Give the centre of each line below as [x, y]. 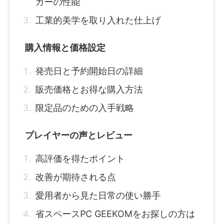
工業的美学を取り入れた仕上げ [98, 20]
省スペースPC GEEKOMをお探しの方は [115, 214]
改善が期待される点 [76, 177]
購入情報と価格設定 [65, 48]
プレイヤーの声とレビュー [79, 135]
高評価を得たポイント [80, 159]
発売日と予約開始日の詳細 [89, 71]
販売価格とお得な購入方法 [89, 90]
